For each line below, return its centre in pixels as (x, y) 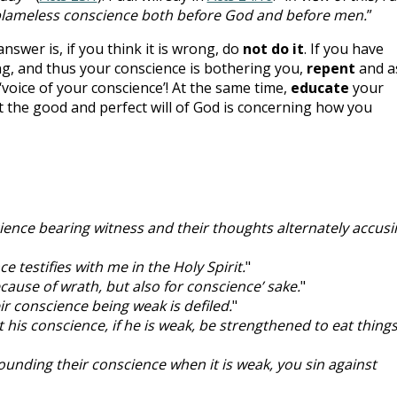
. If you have (343, 48)
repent (332, 68)
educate (319, 87)
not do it (273, 48)
